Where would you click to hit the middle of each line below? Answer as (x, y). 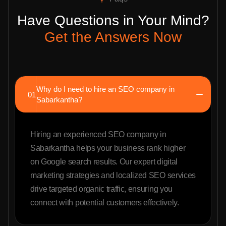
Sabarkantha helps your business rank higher (108, 148)
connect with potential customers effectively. (105, 203)
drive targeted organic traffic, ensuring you (101, 189)
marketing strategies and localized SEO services (113, 176)
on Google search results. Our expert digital (104, 162)
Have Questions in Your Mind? (113, 21)
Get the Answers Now (113, 37)
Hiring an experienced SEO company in (98, 135)
